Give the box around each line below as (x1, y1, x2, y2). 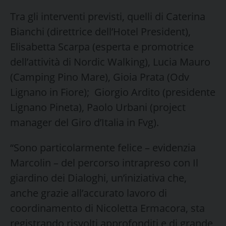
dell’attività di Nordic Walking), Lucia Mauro (10, 54, 210, 69)
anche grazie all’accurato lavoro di (10, 186, 167, 200)
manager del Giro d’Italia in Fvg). (10, 115, 159, 129)
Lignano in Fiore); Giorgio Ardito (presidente (10, 85, 215, 99)
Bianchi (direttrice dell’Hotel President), (10, 24, 191, 38)
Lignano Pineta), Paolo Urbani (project (10, 100, 186, 114)
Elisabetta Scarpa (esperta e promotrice (10, 39, 194, 53)
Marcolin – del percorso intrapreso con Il (10, 155, 198, 169)
